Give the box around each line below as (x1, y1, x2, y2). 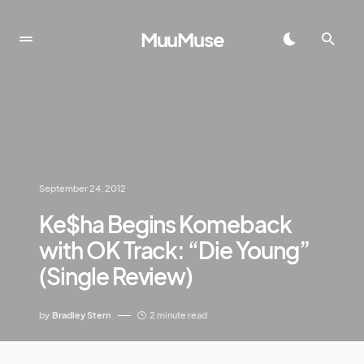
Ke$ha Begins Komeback (39, 210, 292, 238)
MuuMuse (140, 27, 224, 51)
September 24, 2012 (39, 183, 126, 193)
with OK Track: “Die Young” (39, 236, 310, 264)
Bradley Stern (52, 310, 111, 320)
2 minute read (149, 310, 207, 320)
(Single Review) (39, 262, 193, 290)
